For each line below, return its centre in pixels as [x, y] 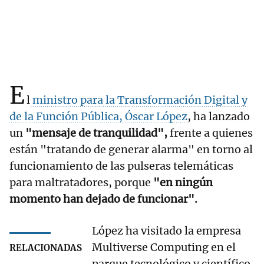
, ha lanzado [219, 117]
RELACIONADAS [46, 248]
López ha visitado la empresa [166, 231]
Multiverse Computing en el [164, 247]
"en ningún [183, 183]
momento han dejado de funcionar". [103, 199]
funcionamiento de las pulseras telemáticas [121, 166]
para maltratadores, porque [81, 183]
